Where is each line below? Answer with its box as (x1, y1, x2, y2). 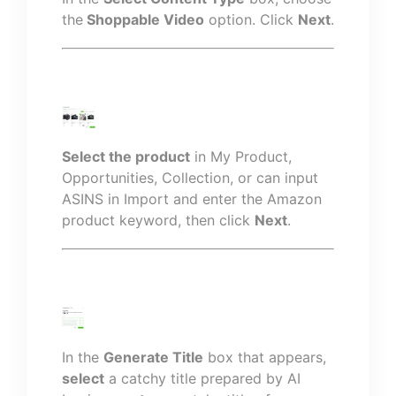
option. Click (204, 11, 298, 28)
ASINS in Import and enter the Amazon (62, 190, 322, 208)
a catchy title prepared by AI (104, 369, 301, 387)
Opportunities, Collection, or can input (62, 169, 318, 187)
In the (62, 348, 103, 366)
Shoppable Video (83, 11, 204, 28)
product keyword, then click (62, 211, 255, 229)
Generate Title (103, 348, 203, 366)
